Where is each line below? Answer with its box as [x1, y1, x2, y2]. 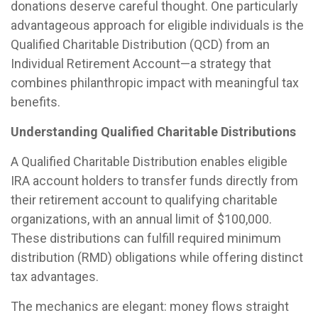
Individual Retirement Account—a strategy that [11, 55, 271, 71]
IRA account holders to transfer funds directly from [11, 172, 298, 188]
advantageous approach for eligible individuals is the [11, 17, 304, 33]
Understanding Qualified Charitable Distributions [11, 124, 296, 139]
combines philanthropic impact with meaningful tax [11, 75, 299, 90]
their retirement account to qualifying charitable [11, 192, 278, 207]
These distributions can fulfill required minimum [11, 230, 281, 246]
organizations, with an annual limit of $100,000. [11, 211, 272, 226]
